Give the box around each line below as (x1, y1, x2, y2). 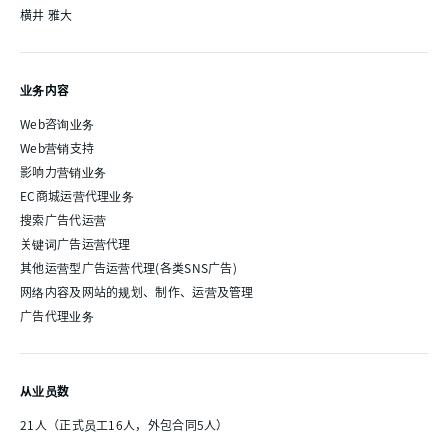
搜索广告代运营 (20, 210, 107, 228)
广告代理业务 (20, 306, 94, 324)
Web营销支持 (20, 138, 95, 156)
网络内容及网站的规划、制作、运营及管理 (20, 282, 254, 300)
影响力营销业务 (20, 162, 107, 180)
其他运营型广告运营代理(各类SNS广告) (20, 258, 237, 276)
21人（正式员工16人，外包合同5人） (20, 415, 229, 433)
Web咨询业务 (20, 114, 95, 132)
